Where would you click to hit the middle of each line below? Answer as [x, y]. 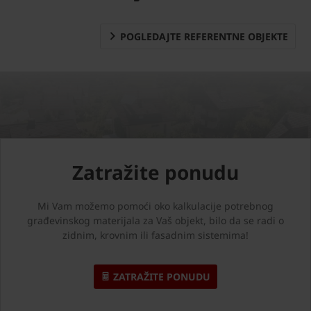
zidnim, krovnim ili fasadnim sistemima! [155, 235]
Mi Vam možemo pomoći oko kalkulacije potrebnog [155, 205]
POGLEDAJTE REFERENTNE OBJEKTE [203, 36]
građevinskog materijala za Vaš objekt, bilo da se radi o [155, 220]
